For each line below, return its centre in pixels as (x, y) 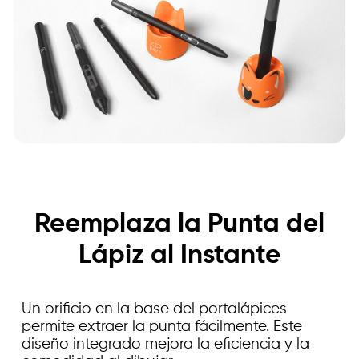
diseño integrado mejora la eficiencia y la (166, 344)
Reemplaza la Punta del (179, 225)
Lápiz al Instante (179, 256)
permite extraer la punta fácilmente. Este (162, 326)
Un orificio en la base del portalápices (155, 309)
